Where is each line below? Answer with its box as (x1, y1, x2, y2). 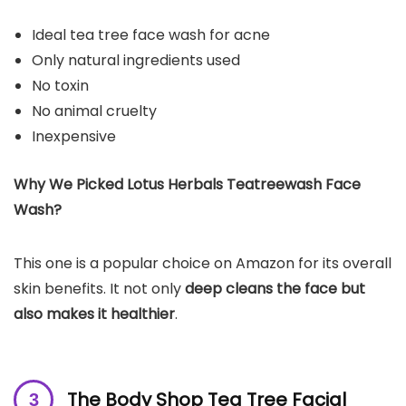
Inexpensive (32, 125, 116, 147)
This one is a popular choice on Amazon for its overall (14, 252, 391, 274)
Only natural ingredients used (32, 49, 240, 71)
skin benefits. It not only (14, 277, 185, 299)
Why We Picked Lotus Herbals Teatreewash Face (14, 173, 361, 195)
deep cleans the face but (185, 277, 365, 299)
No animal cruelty (32, 100, 157, 121)
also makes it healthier (14, 303, 175, 324)
